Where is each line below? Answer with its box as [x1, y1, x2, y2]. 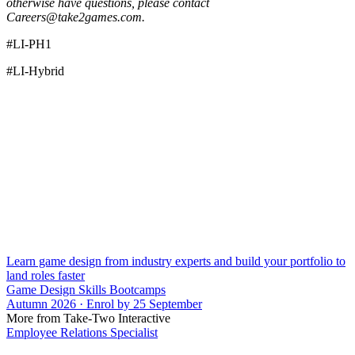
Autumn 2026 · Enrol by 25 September [6, 297, 202, 311]
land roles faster [6, 269, 85, 283]
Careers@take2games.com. [6, 10, 145, 25]
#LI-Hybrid [6, 64, 64, 78]
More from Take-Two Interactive [6, 311, 170, 326]
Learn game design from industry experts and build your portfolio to [6, 254, 345, 269]
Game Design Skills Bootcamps [6, 283, 166, 297]
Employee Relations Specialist [6, 326, 158, 340]
